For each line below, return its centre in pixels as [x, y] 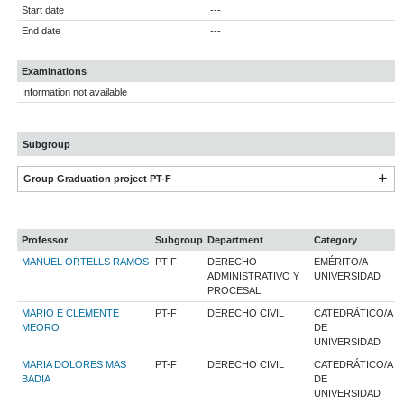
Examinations [55, 72]
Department [236, 240]
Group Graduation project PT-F [97, 179]
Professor [45, 240]
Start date [43, 10]
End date [41, 31]
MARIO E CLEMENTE [71, 313]
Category [336, 240]
